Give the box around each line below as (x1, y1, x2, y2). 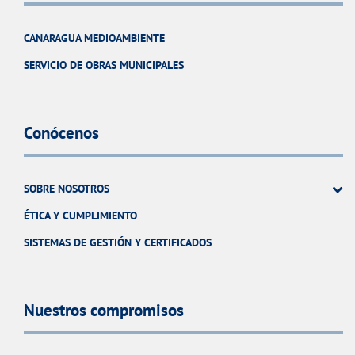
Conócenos (24, 122, 99, 144)
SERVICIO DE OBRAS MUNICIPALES (24, 57, 184, 72)
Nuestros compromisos (24, 300, 184, 322)
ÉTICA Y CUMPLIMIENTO (24, 208, 137, 223)
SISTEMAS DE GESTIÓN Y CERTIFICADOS (24, 235, 212, 250)
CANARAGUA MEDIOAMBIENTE (24, 30, 165, 45)
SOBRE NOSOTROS (24, 181, 109, 196)
